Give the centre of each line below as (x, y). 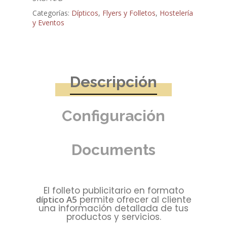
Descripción (113, 82)
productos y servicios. (113, 217)
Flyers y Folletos (129, 13)
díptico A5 (56, 200)
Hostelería (176, 13)
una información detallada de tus (113, 209)
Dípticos (85, 13)
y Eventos (48, 23)
